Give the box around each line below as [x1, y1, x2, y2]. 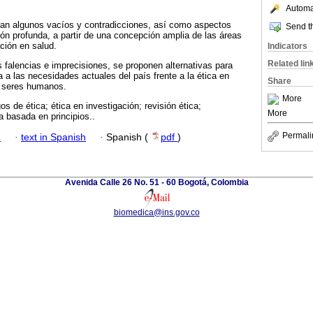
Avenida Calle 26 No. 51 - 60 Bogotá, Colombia [64, 177, 249, 188]
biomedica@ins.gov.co [113, 208, 200, 218]
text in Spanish [21, 132, 86, 143]
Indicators [268, 41, 307, 51]
